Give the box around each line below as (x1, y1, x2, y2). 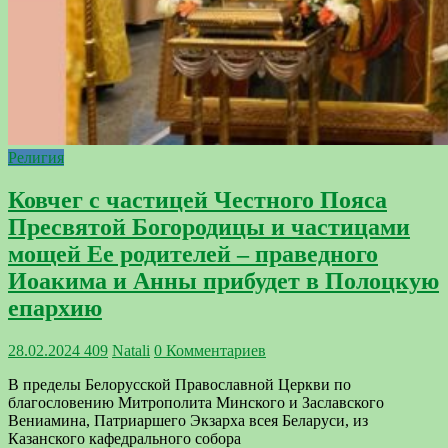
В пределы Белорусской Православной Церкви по (8, 375, 351, 393)
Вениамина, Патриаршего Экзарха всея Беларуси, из (8, 411, 368, 429)
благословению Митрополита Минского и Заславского (8, 393, 384, 411)
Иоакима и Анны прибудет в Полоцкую (8, 268, 439, 295)
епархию (8, 295, 102, 322)
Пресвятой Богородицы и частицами (8, 214, 410, 241)
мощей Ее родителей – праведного (8, 241, 378, 268)
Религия (8, 149, 64, 167)
